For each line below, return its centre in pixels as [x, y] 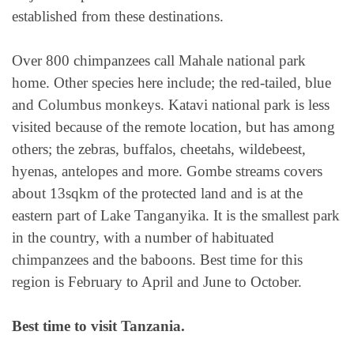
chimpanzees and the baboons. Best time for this [157, 260]
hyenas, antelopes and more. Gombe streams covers [167, 171]
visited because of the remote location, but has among [173, 127]
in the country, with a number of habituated [143, 238]
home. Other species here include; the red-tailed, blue [171, 83]
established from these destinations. [118, 16]
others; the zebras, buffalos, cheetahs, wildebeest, [159, 149]
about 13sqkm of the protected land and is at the [157, 194]
